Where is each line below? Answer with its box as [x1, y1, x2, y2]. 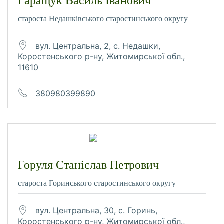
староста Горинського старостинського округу [18, 179, 176, 188]
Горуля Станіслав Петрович [18, 158, 159, 172]
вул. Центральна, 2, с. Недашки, [35, 40, 160, 51]
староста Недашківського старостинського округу [18, 14, 188, 23]
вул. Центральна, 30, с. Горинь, [35, 205, 157, 215]
